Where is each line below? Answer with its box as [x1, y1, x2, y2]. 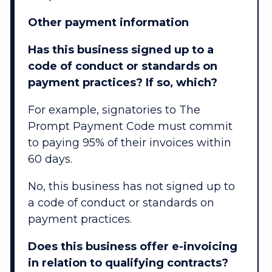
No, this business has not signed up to [27, 180, 235, 194]
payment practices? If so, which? [27, 76, 217, 90]
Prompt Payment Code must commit [27, 120, 233, 134]
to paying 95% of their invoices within [27, 136, 231, 150]
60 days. [27, 152, 72, 166]
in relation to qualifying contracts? [27, 256, 228, 270]
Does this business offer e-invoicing [27, 240, 237, 254]
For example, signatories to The [27, 103, 200, 117]
